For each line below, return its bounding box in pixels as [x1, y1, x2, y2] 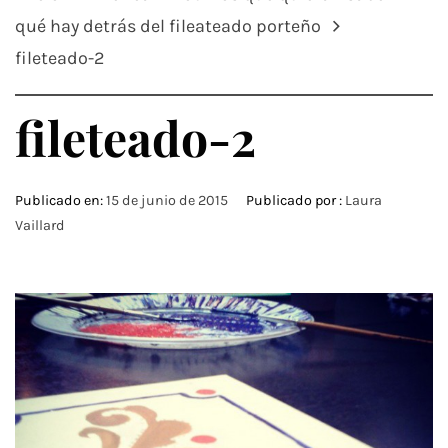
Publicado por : [243, 192, 345, 209]
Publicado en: [15, 192, 106, 209]
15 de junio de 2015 [106, 192, 228, 209]
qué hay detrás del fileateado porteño [15, 15, 321, 37]
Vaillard [15, 217, 65, 234]
